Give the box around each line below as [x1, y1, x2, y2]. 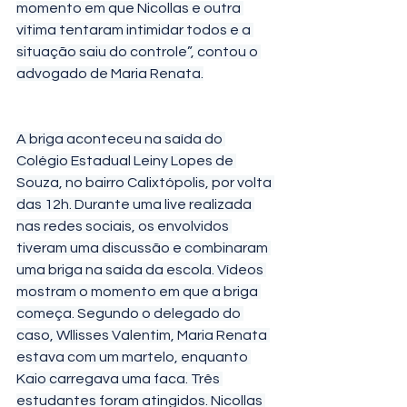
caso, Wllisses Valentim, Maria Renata [16, 328, 270, 342]
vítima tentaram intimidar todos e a [16, 23, 253, 37]
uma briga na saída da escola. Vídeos [16, 263, 266, 277]
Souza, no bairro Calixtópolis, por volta [16, 175, 274, 190]
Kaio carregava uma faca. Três [16, 372, 223, 386]
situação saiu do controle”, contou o [16, 45, 261, 59]
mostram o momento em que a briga [16, 284, 261, 299]
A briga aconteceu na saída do [16, 132, 225, 146]
